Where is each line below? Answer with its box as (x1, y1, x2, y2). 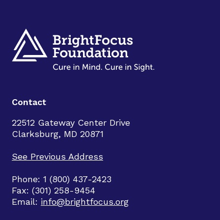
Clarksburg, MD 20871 (12, 129, 104, 139)
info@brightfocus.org (41, 196, 129, 207)
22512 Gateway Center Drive (12, 117, 130, 128)
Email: (12, 196, 41, 207)
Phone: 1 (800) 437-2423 (12, 174, 111, 184)
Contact (12, 97, 46, 107)
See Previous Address (12, 151, 103, 162)
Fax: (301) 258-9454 (12, 185, 95, 195)
